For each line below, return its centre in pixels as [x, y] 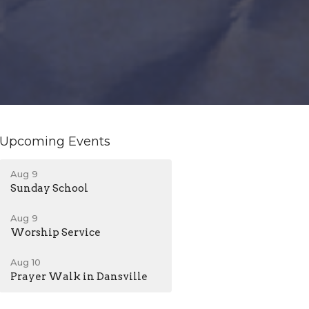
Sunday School [50, 188]
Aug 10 [26, 262]
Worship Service [56, 232]
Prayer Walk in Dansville [79, 276]
